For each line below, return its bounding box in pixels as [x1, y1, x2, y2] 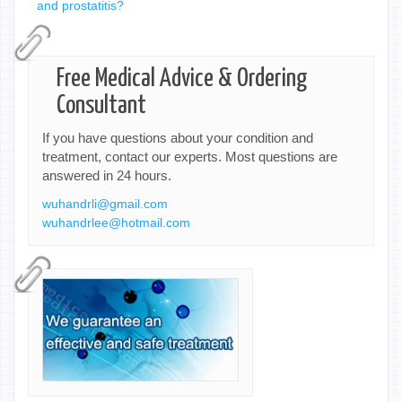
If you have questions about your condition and [42, 129, 313, 145]
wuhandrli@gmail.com [42, 196, 168, 211]
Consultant [57, 92, 146, 118]
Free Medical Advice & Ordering [57, 66, 308, 92]
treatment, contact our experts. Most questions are [42, 148, 337, 164]
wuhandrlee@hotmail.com [42, 214, 190, 230]
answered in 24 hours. [42, 167, 171, 183]
